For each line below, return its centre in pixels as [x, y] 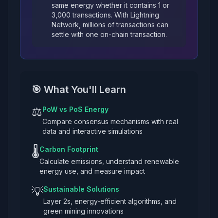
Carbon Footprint [69, 149]
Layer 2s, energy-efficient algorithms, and [110, 201]
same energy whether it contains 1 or [110, 5]
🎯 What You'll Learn [79, 90]
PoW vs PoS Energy [75, 109]
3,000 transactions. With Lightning [105, 15]
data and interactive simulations [92, 131]
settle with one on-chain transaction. [109, 34]
